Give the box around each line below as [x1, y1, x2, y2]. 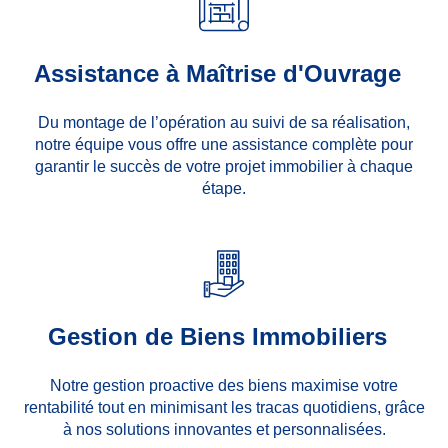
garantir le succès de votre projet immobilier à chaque [35, 157, 413, 175]
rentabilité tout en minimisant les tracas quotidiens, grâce [23, 398, 425, 416]
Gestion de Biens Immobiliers [48, 322, 388, 350]
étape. [202, 179, 246, 197]
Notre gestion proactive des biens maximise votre [50, 376, 398, 394]
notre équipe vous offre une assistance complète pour [35, 135, 413, 153]
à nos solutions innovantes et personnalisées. [62, 420, 386, 438]
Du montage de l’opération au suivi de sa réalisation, [38, 113, 410, 131]
